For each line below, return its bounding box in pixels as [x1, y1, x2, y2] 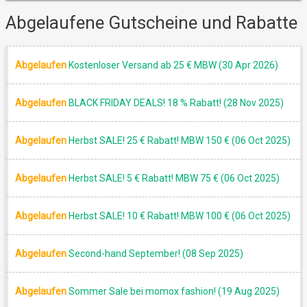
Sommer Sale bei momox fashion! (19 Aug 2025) [69, 286, 280, 297]
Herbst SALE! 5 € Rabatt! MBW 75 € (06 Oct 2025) [69, 173, 280, 184]
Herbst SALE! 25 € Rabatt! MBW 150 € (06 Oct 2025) [69, 135, 291, 147]
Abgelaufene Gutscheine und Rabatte [5, 12, 297, 34]
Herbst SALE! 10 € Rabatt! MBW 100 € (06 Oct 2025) [69, 210, 291, 222]
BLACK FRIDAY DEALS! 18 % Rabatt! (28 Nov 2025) [69, 97, 284, 109]
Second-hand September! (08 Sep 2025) [69, 248, 243, 260]
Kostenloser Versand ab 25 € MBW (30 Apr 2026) [69, 60, 278, 71]
